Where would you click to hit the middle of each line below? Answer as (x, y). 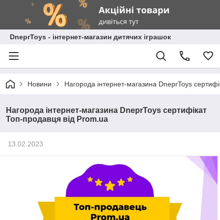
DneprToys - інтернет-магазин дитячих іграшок (90, 37)
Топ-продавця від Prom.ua (57, 119)
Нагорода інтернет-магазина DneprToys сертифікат (106, 110)
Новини (40, 84)
